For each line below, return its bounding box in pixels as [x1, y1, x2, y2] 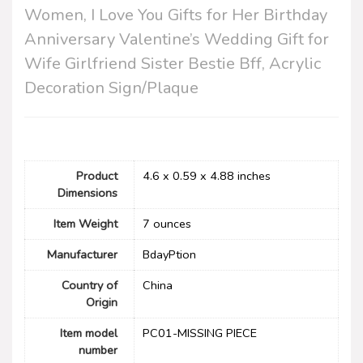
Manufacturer [47, 246, 117, 263]
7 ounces [143, 216, 191, 233]
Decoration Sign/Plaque [24, 76, 199, 99]
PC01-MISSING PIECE [143, 325, 257, 342]
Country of [62, 277, 117, 294]
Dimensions [58, 185, 117, 202]
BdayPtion [143, 246, 196, 263]
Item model [60, 325, 117, 342]
